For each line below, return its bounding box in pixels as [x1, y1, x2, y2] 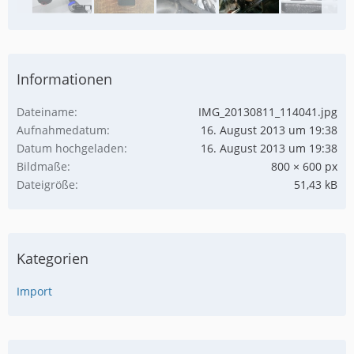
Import [17, 283, 52, 299]
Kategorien [17, 248, 88, 268]
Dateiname [17, 104, 74, 119]
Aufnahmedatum [17, 122, 107, 137]
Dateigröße [17, 176, 75, 192]
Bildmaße [17, 158, 67, 174]
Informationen [17, 69, 112, 88]
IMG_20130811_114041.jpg [198, 104, 337, 119]
